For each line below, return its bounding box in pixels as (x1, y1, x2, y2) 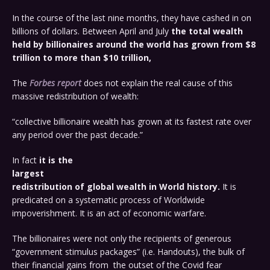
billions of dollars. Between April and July (12, 25, 171, 37)
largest (12, 168, 44, 180)
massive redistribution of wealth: (12, 90, 139, 102)
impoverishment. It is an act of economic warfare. (12, 207, 206, 219)
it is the (39, 154, 73, 166)
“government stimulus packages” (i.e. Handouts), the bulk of (12, 246, 245, 258)
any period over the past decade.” (12, 129, 143, 141)
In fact (12, 154, 39, 166)
